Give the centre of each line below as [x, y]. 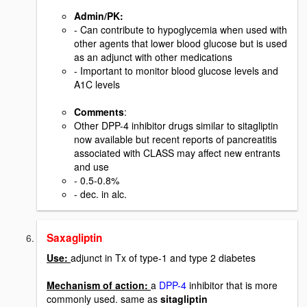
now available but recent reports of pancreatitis [175, 139]
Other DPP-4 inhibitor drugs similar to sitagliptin [176, 126]
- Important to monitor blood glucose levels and [176, 71]
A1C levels [97, 85]
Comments [99, 112]
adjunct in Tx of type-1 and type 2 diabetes [163, 258]
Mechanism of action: [99, 285]
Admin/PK [97, 16]
